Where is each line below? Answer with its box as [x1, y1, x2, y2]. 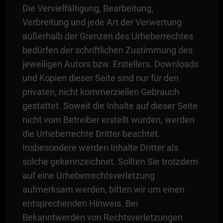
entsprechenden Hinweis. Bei [22, 198, 138, 209]
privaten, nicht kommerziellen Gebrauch [22, 86, 179, 97]
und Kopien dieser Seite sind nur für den [22, 72, 179, 83]
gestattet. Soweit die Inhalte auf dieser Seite [22, 100, 198, 111]
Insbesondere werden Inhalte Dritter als [22, 142, 178, 153]
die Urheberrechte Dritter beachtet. [22, 128, 160, 139]
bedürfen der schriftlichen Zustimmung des [22, 44, 193, 55]
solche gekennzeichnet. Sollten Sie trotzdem [22, 156, 198, 167]
